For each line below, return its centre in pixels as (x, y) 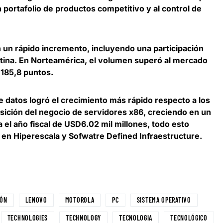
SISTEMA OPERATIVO (164, 200)
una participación (170, 49)
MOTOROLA (80, 200)
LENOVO (36, 200)
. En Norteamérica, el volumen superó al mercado (111, 60)
